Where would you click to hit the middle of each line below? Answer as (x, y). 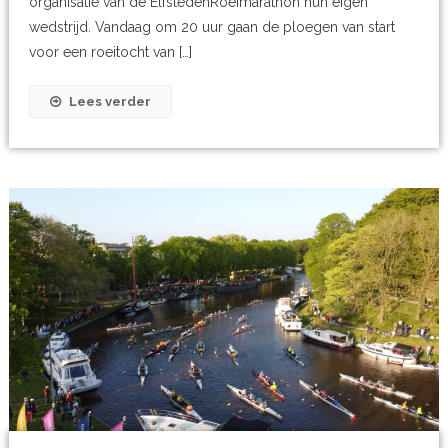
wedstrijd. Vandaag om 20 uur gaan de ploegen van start (211, 26)
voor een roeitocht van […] (110, 51)
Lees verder (109, 101)
